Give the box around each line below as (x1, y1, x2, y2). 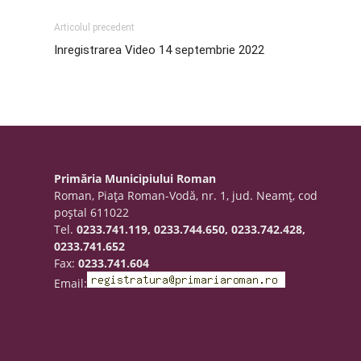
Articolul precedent (54, 22, 135, 33)
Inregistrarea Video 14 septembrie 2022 (54, 43, 265, 57)
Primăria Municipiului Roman (54, 171, 217, 186)
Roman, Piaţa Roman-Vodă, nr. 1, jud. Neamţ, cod (54, 188, 318, 203)
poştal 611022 (54, 205, 130, 220)
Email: (54, 276, 88, 291)
